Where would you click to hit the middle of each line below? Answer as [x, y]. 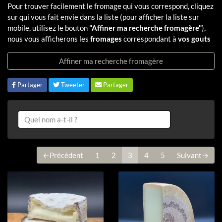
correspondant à [150, 38]
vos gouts [194, 38]
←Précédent [63, 155]
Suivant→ [193, 155]
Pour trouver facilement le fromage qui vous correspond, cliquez [111, 6]
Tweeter [72, 84]
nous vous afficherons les [49, 38]
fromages [106, 38]
